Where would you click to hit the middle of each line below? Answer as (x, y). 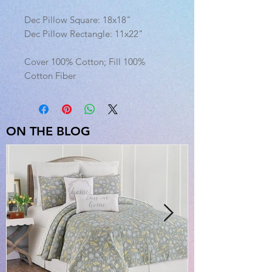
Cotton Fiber (50, 76)
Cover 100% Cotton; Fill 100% (85, 62)
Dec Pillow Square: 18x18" (78, 20)
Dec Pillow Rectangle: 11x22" (84, 34)
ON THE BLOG (48, 131)
